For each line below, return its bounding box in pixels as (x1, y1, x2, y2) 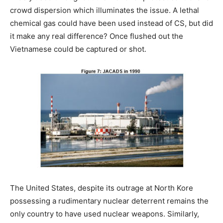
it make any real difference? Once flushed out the (10, 31, 183, 41)
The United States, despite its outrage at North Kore (10, 183, 193, 193)
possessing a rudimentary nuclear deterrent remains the (10, 196, 209, 206)
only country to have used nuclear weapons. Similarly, (10, 209, 199, 219)
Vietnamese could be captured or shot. (10, 44, 146, 54)
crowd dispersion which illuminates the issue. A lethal (10, 5, 199, 15)
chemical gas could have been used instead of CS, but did (10, 18, 213, 28)
